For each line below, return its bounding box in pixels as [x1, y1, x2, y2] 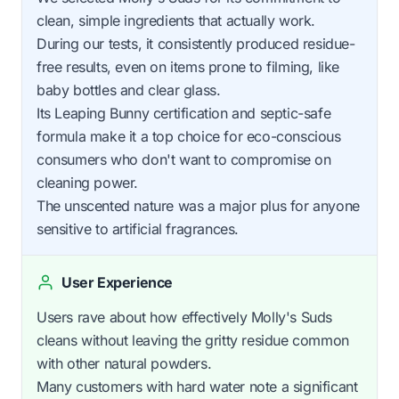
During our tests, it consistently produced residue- [37, 35, 355, 53]
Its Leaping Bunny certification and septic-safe [37, 104, 331, 123]
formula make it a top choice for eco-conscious [37, 127, 341, 146]
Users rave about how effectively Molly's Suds [37, 308, 333, 327]
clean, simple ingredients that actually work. [37, 12, 316, 30]
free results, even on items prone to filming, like [37, 58, 340, 77]
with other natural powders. [37, 354, 212, 373]
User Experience [61, 273, 173, 292]
